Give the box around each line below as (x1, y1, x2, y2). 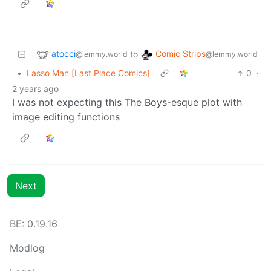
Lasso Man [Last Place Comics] (27, 67, 150, 78)
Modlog (10, 242, 45, 254)
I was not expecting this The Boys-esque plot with (12, 96, 242, 108)
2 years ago (12, 83, 59, 94)
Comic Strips (155, 48, 206, 59)
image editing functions (12, 110, 120, 123)
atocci (51, 48, 76, 59)
